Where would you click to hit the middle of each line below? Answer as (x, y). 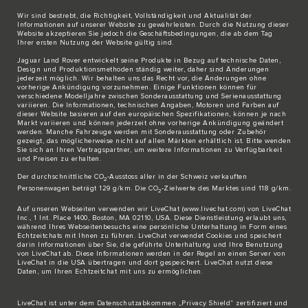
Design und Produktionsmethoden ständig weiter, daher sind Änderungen (143, 69)
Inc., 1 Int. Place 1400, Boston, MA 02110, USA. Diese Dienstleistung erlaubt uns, (152, 218)
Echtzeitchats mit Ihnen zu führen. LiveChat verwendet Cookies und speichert (150, 235)
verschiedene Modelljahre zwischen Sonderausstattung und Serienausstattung (150, 96)
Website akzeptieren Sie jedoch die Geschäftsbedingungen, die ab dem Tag (145, 33)
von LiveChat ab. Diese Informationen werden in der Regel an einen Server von (151, 253)
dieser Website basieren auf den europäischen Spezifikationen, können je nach (152, 114)
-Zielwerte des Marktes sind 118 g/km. (226, 188)
